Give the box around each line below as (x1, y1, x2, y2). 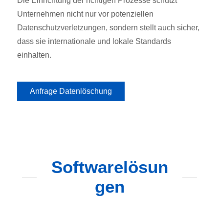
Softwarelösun (51, 157, 168, 176)
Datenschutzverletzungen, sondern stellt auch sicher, (17, 23, 199, 32)
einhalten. (17, 51, 51, 59)
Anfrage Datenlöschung (30, 87, 112, 95)
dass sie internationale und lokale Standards (17, 37, 171, 45)
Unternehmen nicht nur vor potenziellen (17, 10, 153, 18)
